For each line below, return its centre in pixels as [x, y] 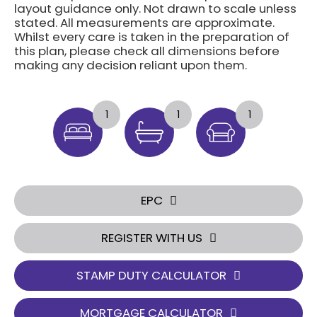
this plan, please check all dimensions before [147, 51]
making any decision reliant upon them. [131, 65]
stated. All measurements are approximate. [144, 22]
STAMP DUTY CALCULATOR [151, 275]
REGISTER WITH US [151, 237]
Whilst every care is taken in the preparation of [152, 36]
